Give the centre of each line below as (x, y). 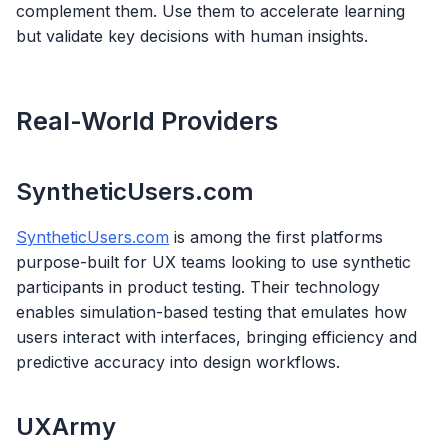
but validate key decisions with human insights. (192, 35)
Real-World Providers (147, 121)
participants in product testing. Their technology (198, 287)
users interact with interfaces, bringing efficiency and (216, 337)
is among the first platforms (276, 237)
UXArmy (66, 426)
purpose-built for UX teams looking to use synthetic (213, 262)
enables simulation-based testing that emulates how (211, 312)
